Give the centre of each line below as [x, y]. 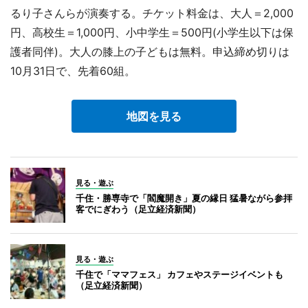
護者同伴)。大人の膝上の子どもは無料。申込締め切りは [150, 51]
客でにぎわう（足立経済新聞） [138, 209]
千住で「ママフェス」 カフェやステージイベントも [179, 274]
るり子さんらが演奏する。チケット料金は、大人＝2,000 [152, 13]
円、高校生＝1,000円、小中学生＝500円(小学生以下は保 [152, 32]
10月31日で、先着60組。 [73, 70]
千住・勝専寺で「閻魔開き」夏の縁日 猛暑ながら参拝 [184, 198]
